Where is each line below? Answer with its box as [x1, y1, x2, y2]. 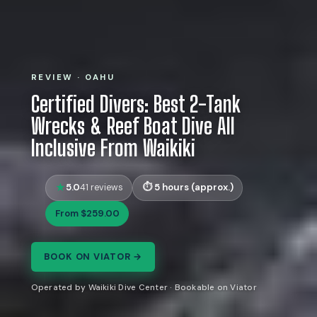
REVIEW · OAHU [30, 71, 115, 83]
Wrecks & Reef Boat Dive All [30, 113, 235, 140]
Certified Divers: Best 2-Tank [30, 91, 241, 118]
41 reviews [79, 182, 123, 194]
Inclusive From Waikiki [30, 135, 195, 162]
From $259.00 [54, 207, 120, 219]
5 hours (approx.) [154, 181, 234, 194]
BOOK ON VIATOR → [43, 250, 143, 263]
